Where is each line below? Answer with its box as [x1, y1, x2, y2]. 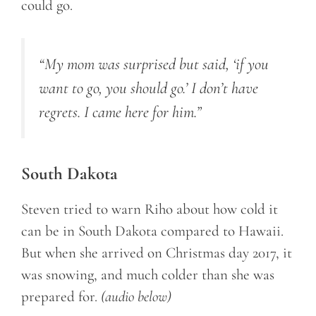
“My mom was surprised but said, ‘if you [39, 54, 269, 75]
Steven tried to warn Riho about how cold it [21, 200, 278, 218]
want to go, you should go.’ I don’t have [39, 78, 258, 99]
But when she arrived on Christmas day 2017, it [21, 243, 292, 262]
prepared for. [21, 287, 101, 305]
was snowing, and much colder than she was [21, 265, 274, 284]
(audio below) [101, 287, 171, 305]
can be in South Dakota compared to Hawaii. [21, 221, 284, 240]
